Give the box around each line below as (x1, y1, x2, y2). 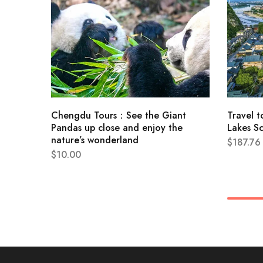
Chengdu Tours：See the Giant (51, 108, 186, 122)
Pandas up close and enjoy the (51, 120, 183, 134)
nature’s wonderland (51, 133, 139, 147)
